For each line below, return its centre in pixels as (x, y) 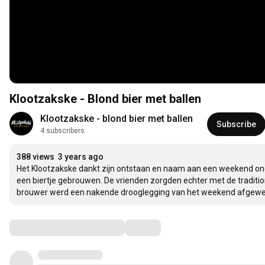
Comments (38, 227)
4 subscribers (62, 131)
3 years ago (81, 157)
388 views (35, 157)
